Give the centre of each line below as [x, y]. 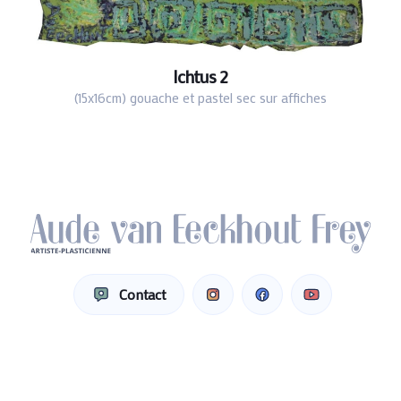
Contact [142, 294]
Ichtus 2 [200, 76]
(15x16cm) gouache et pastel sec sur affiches [200, 98]
